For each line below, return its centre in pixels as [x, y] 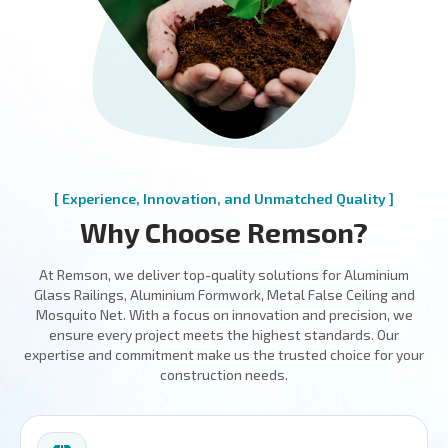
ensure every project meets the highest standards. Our [224, 335]
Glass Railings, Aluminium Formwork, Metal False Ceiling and [224, 295]
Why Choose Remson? [224, 232]
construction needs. [224, 375]
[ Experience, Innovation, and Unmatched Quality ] [224, 199]
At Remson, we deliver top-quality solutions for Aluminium [224, 275]
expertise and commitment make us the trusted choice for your [224, 355]
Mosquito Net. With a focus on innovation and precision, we [224, 315]
